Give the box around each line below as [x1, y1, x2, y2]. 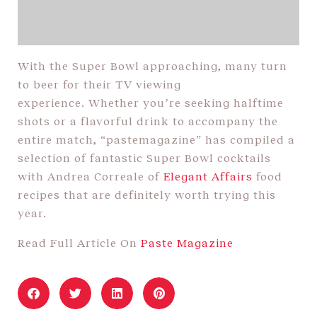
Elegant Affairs [163, 168, 253, 183]
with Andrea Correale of [18, 168, 163, 183]
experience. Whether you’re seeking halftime [18, 95, 284, 109]
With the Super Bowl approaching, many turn [18, 58, 287, 72]
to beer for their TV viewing [18, 76, 181, 91]
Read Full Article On [18, 235, 141, 249]
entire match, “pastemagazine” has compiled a [18, 132, 295, 146]
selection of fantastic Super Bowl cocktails [18, 150, 271, 164]
